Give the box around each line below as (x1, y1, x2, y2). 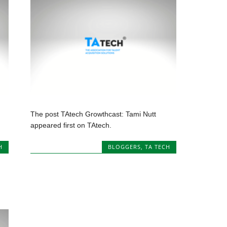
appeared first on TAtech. (30, 121, 112, 130)
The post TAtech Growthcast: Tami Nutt (30, 110, 157, 119)
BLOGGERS (107, 143, 141, 151)
